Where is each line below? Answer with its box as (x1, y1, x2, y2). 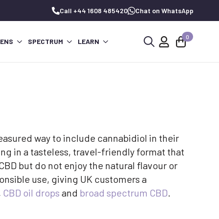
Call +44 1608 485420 (60, 6, 128, 15)
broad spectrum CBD (80, 187, 168, 199)
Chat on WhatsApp (135, 6, 194, 15)
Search (139, 51, 162, 61)
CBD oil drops (3, 187, 60, 199)
